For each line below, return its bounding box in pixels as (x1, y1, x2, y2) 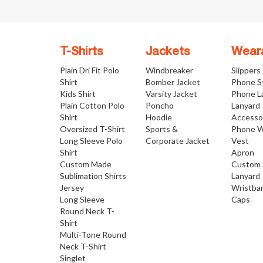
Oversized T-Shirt (60, 124, 125, 134)
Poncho (146, 100, 174, 111)
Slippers (231, 65, 261, 76)
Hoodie (146, 112, 173, 123)
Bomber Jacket (146, 77, 201, 87)
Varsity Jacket (146, 89, 198, 99)
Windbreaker (146, 65, 194, 76)
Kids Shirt (60, 89, 96, 99)
